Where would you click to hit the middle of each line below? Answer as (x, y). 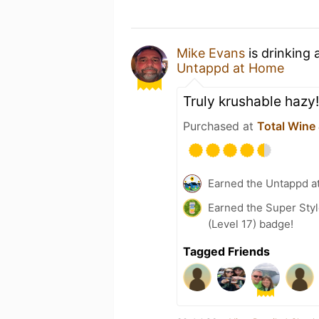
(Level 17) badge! (251, 224)
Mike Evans (211, 53)
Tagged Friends (226, 251)
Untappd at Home (230, 68)
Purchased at (220, 126)
